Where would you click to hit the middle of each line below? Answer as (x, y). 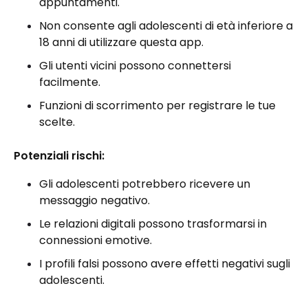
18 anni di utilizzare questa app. (121, 42)
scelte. (57, 122)
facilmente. (70, 82)
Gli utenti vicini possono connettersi (135, 66)
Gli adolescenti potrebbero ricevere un (145, 184)
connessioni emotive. (97, 240)
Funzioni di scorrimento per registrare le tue (157, 106)
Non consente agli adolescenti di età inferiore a (166, 26)
